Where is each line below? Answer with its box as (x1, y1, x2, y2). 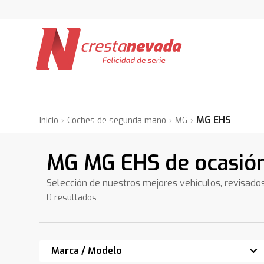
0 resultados (47, 192, 97, 203)
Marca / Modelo (51, 245, 123, 257)
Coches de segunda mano (67, 115, 167, 126)
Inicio (39, 115, 59, 126)
